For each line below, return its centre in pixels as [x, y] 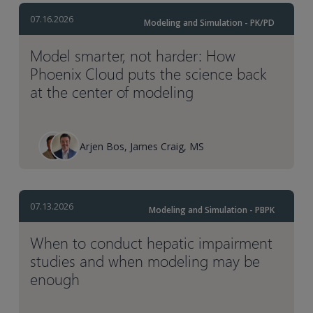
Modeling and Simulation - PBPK [211, 210]
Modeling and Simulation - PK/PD [209, 23]
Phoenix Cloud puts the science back [149, 74]
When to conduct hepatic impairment [152, 243]
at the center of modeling [112, 92]
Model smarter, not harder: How [133, 56]
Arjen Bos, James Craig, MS [142, 146]
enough [55, 279]
